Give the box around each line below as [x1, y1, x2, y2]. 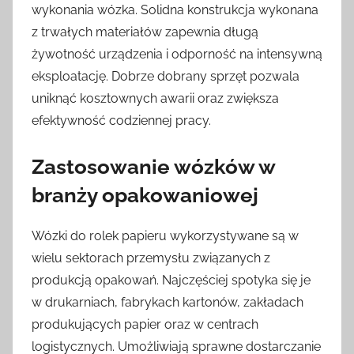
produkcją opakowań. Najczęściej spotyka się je [32, 272, 311, 288]
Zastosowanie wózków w [32, 154, 275, 179]
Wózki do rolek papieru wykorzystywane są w [32, 228, 299, 243]
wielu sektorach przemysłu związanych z [32, 250, 270, 265]
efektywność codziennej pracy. [32, 112, 211, 128]
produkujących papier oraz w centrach [32, 316, 258, 332]
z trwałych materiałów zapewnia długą [32, 24, 258, 40]
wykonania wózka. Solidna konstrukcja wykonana [32, 2, 318, 17]
